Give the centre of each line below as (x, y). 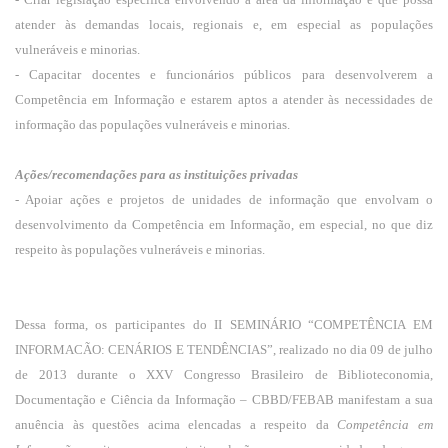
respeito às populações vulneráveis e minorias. (140, 249)
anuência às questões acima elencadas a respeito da (176, 424)
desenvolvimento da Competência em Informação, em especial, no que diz (224, 224)
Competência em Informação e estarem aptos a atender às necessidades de (224, 99)
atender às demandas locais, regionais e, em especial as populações (224, 24)
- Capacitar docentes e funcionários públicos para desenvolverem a (224, 74)
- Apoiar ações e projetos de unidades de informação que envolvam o (224, 199)
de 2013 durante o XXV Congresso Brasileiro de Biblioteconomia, (224, 374)
